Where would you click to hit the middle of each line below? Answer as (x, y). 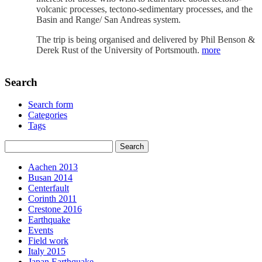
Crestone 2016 (55, 209)
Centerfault (49, 188)
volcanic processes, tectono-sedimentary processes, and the (144, 9)
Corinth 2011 (52, 199)
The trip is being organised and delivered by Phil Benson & (146, 39)
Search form (51, 105)
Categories (48, 115)
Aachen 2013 (53, 167)
